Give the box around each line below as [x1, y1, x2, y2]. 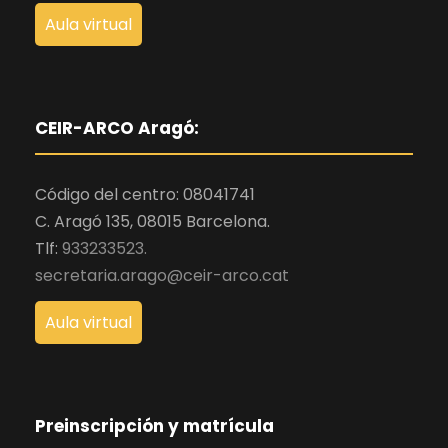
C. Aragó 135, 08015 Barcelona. [35, 210, 270, 234]
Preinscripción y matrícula [35, 414, 274, 439]
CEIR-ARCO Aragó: [35, 116, 199, 141]
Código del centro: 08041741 [35, 183, 255, 207]
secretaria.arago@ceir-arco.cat [35, 264, 289, 288]
